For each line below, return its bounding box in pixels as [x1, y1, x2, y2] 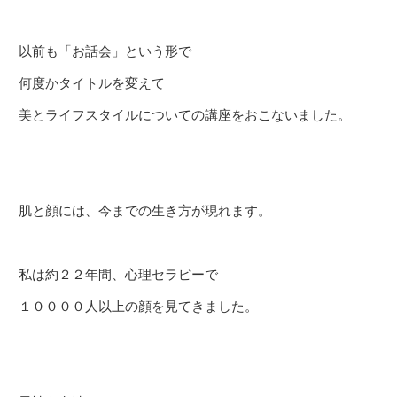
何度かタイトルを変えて [19, 75, 165, 90]
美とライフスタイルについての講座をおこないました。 [19, 107, 351, 122]
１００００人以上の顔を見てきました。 [19, 299, 258, 314]
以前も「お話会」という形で [19, 43, 191, 58]
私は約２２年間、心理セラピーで [19, 267, 218, 282]
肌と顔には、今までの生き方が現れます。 [19, 203, 271, 218]
